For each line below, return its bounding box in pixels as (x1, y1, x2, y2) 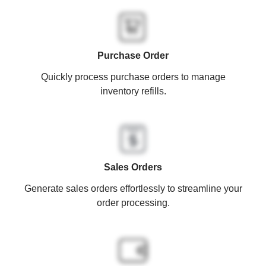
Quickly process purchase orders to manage (40, 71, 226, 82)
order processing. (96, 197, 170, 208)
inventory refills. (100, 85, 166, 96)
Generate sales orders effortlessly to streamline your (24, 183, 242, 194)
